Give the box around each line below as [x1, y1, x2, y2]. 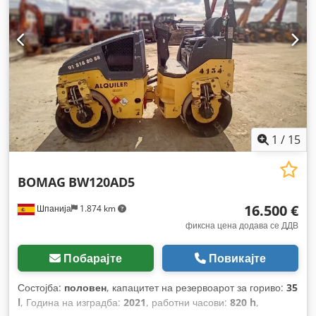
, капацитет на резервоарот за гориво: [107, 280, 286, 294]
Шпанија [35, 202, 71, 214]
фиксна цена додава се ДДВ [186, 219, 298, 231]
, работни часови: [146, 295, 230, 309]
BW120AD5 [68, 173, 135, 190]
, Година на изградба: [20, 295, 123, 309]
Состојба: [18, 280, 64, 294]
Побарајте [63, 250, 122, 266]
